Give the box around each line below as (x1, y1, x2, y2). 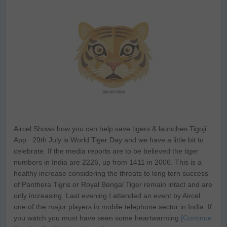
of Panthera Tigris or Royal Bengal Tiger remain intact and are (14, 180, 212, 188)
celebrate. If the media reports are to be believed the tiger (14, 147, 199, 155)
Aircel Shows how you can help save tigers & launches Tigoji (14, 125, 206, 133)
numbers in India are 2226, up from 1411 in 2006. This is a (14, 158, 202, 166)
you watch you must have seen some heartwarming (14, 214, 181, 222)
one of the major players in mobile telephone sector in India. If (14, 203, 212, 211)
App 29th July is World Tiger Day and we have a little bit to (14, 136, 204, 144)
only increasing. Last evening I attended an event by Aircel (14, 192, 200, 200)
